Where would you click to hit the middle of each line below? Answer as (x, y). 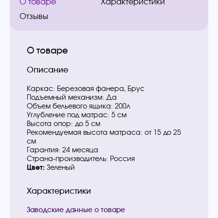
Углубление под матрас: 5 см (77, 115)
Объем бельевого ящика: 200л (79, 106)
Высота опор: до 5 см (64, 124)
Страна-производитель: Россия (81, 159)
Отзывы (34, 16)
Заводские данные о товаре (76, 210)
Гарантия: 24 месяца (63, 150)
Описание (47, 70)
